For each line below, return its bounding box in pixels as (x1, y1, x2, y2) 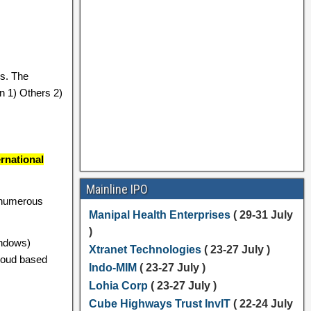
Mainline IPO (85, 182, 148, 196)
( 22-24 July (230, 298, 293, 310)
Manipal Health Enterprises (88, 209, 230, 221)
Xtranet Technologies (88, 244, 201, 255)
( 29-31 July (230, 209, 293, 221)
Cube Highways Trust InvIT (88, 298, 230, 310)
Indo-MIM (88, 262, 137, 274)
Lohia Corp (88, 280, 148, 292)
